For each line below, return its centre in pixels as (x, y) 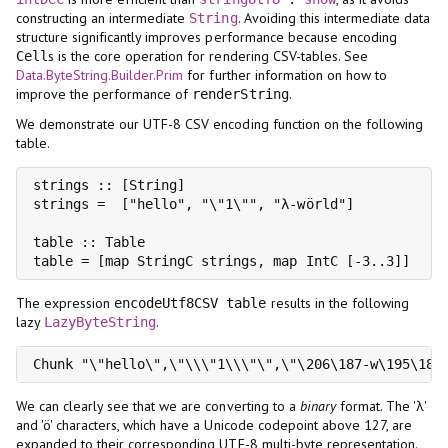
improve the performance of (104, 93)
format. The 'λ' (381, 405)
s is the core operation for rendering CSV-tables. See (208, 55)
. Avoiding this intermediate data (334, 17)
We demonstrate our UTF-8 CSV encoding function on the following (219, 123)
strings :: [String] (109, 184)
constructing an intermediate (102, 17)
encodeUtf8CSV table (190, 302)
